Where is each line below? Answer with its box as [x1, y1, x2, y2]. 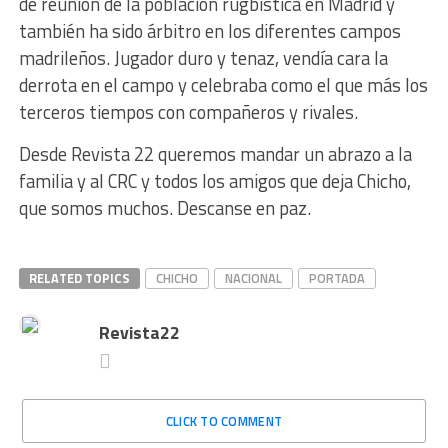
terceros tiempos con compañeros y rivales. [18, 98, 358, 126]
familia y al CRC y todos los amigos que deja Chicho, [18, 167, 411, 195]
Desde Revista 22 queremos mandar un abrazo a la [18, 140, 412, 168]
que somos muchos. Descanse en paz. [18, 194, 315, 222]
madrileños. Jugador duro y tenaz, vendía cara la [18, 44, 388, 72]
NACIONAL [224, 268, 282, 288]
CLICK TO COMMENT [165, 411, 283, 431]
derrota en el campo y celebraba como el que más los [18, 71, 428, 99]
